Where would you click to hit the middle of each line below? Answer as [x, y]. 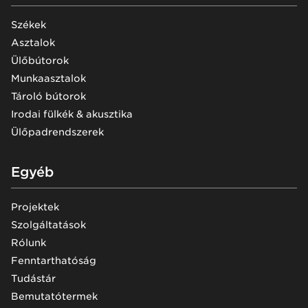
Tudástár [33, 278]
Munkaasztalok [48, 78]
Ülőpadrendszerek [57, 132]
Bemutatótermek [54, 296]
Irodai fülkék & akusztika [72, 114]
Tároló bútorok [48, 96]
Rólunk [29, 242]
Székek [29, 24]
